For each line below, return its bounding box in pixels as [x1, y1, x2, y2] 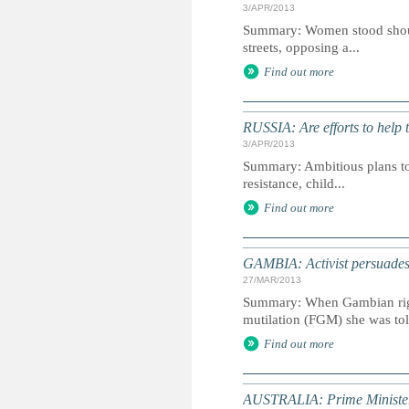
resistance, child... [243, 176, 345, 191]
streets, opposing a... [243, 40, 360, 55]
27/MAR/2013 [243, 275, 301, 285]
